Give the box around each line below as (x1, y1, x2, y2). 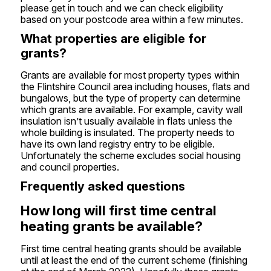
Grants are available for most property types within (20, 69, 240, 81)
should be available (155, 243, 241, 255)
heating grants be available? (20, 218, 203, 234)
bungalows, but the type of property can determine (20, 92, 241, 104)
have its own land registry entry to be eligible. (20, 138, 215, 150)
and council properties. (20, 161, 119, 173)
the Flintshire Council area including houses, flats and (20, 80, 250, 93)
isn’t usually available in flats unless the (61, 115, 232, 127)
